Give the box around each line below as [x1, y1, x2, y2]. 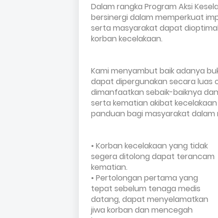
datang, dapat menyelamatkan [91, 194, 212, 205]
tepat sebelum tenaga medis [91, 183, 204, 194]
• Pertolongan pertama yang [91, 172, 202, 183]
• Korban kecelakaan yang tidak [91, 140, 212, 151]
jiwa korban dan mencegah [91, 204, 197, 216]
